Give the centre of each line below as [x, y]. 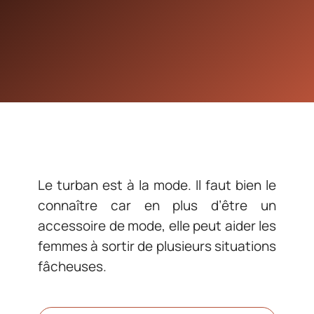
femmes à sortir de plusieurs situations [157, 246]
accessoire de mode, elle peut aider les [157, 226]
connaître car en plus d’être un [157, 205]
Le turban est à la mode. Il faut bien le [157, 185]
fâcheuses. [72, 266]
